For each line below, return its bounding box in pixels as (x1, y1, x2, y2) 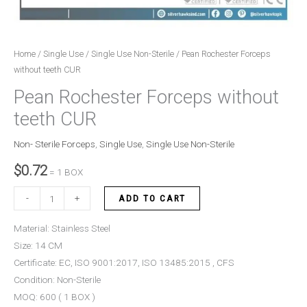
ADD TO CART (118, 193, 186, 204)
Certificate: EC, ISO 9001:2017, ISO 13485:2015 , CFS (14, 257, 234, 269)
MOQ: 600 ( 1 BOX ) (14, 291, 95, 303)
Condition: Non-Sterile (14, 274, 101, 286)
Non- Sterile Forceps (14, 138, 95, 149)
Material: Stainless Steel (14, 223, 110, 234)
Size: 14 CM (14, 240, 62, 251)
